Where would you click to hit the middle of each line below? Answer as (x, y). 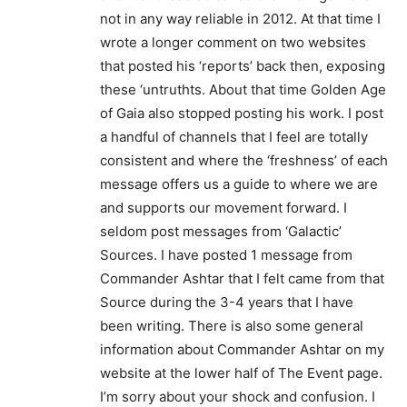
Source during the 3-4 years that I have (227, 302)
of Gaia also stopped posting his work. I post (242, 113)
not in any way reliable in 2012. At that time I (240, 18)
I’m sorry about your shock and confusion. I (238, 396)
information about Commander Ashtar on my (242, 349)
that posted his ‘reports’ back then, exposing (243, 65)
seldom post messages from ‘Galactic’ (221, 231)
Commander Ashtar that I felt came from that (242, 278)
